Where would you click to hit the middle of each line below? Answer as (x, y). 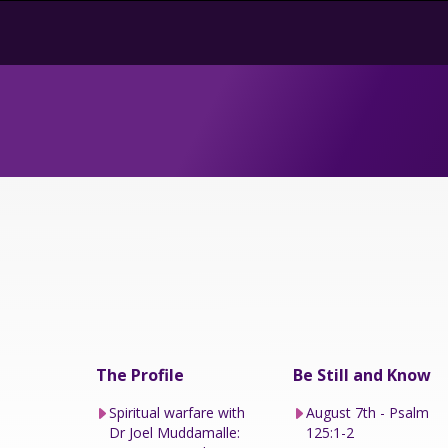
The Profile (140, 374)
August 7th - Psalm (368, 412)
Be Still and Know (362, 374)
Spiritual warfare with (176, 412)
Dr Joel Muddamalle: (174, 432)
